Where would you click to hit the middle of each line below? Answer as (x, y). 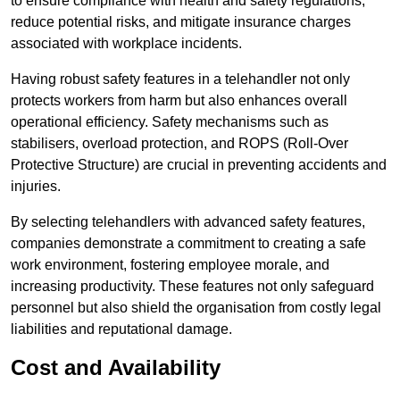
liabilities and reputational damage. (121, 329)
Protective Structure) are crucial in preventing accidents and (199, 165)
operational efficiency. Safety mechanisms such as (170, 122)
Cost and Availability (116, 368)
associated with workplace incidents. (126, 44)
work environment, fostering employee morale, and (170, 265)
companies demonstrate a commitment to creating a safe (188, 244)
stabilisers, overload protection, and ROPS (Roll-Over (179, 144)
